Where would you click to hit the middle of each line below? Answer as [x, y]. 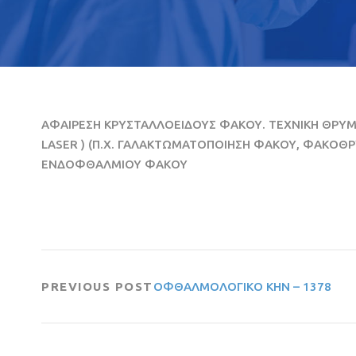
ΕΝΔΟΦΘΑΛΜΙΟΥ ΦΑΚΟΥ [114, 164]
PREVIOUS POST [97, 286]
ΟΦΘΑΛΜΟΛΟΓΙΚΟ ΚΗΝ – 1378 [242, 286]
